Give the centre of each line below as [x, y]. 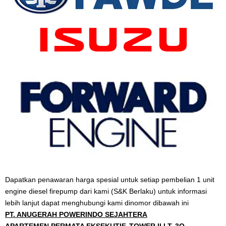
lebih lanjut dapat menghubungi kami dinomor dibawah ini [97, 203]
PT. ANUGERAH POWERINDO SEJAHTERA [76, 215]
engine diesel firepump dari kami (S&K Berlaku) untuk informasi [106, 191]
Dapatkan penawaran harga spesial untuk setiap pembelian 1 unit [110, 180]
